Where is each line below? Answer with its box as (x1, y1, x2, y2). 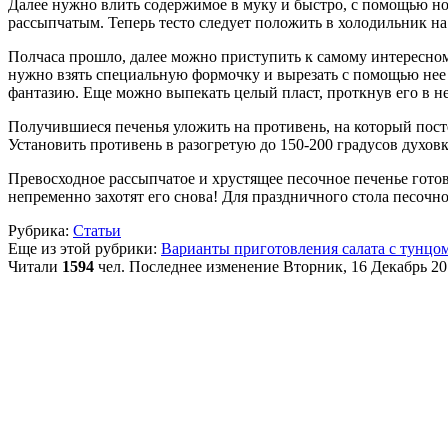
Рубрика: (8, 221, 69, 239)
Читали (8, 257, 62, 275)
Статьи (73, 221, 121, 239)
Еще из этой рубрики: (8, 239, 157, 257)
